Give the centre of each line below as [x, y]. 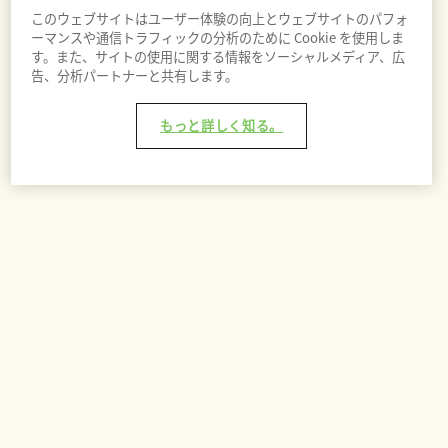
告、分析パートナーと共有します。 [134, 76]
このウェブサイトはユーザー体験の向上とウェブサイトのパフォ [219, 19]
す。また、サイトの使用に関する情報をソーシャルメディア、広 [217, 57]
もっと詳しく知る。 [221, 126]
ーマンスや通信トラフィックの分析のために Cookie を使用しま [217, 38]
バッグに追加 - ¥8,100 [224, 228]
